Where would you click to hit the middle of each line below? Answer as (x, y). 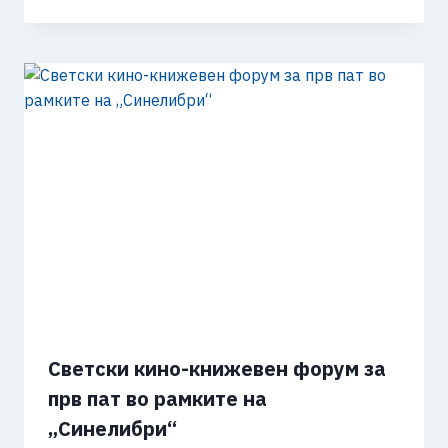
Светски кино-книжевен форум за (217, 368)
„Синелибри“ (112, 428)
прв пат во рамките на (157, 398)
